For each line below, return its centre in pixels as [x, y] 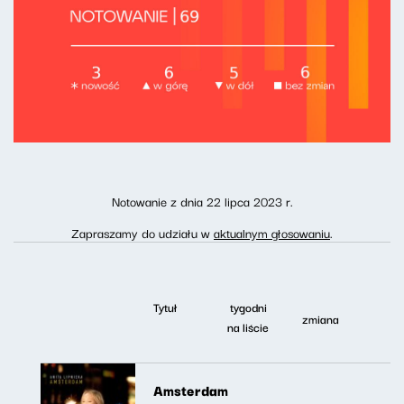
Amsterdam [191, 389]
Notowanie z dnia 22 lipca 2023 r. [202, 201]
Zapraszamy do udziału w [142, 232]
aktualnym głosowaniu [272, 232]
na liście [248, 326]
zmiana [320, 318]
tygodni [248, 306]
